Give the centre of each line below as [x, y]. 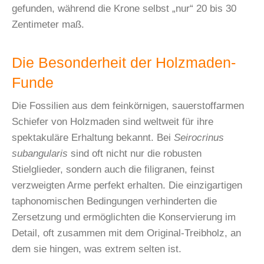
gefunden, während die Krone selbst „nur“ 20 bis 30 [124, 9]
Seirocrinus [199, 138]
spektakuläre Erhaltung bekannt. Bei [93, 138]
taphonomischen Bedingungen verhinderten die [114, 202]
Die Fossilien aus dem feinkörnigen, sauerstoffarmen [128, 106]
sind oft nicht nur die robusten [135, 154]
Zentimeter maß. [48, 25]
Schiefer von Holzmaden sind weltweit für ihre [113, 122]
